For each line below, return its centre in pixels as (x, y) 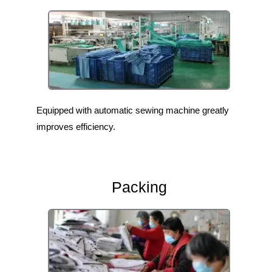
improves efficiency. (76, 127)
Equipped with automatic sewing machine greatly (133, 110)
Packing (139, 187)
